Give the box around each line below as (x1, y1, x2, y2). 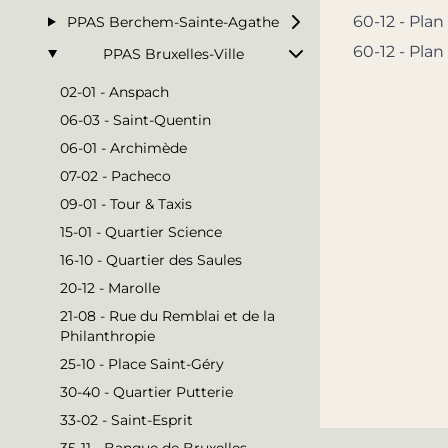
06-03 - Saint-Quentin (60, 110, 211, 129)
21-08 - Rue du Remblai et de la (60, 306, 275, 325)
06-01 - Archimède (60, 138, 187, 157)
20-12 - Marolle (60, 278, 160, 297)
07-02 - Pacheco (60, 166, 171, 185)
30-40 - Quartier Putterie (60, 382, 233, 401)
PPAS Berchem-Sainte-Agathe (67, 12, 280, 31)
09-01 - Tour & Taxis (60, 194, 192, 213)
